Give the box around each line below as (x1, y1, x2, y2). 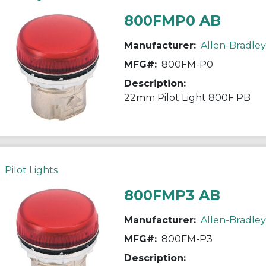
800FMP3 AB (123, 186, 220, 204)
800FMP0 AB (123, 11, 221, 29)
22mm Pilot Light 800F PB (123, 91, 251, 103)
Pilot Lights (4, 164, 58, 176)
